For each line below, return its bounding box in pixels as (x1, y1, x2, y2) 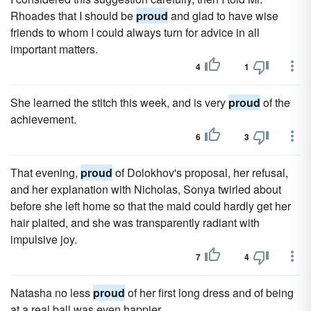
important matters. (10, 41, 98, 57)
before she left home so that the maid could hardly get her (10, 198, 291, 214)
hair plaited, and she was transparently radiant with (10, 215, 260, 230)
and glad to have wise (168, 8, 278, 24)
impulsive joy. (10, 231, 77, 247)
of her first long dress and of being (125, 285, 294, 301)
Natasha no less (10, 285, 93, 301)
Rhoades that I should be (10, 8, 136, 24)
